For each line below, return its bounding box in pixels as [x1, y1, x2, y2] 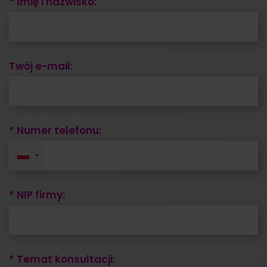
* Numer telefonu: [8, 123, 101, 138]
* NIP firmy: [8, 187, 65, 202]
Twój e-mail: [8, 58, 73, 73]
